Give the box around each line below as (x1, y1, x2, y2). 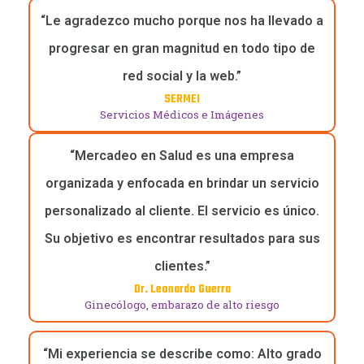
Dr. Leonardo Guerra (133, 280, 231, 300)
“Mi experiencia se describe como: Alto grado (42, 346, 322, 362)
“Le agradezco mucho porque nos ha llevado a (41, 13, 323, 29)
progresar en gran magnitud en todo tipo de (49, 41, 315, 57)
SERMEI (164, 90, 200, 110)
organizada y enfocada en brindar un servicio (45, 175, 319, 192)
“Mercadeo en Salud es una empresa (70, 148, 294, 164)
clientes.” (154, 258, 210, 275)
